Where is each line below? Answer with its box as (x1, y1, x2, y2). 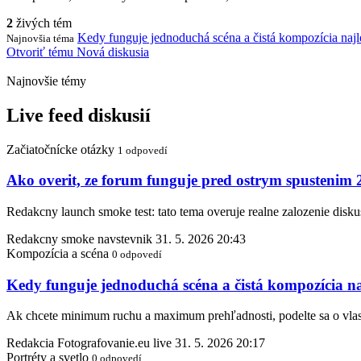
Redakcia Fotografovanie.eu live (6, 336, 172, 351)
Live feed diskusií (6, 104, 151, 126)
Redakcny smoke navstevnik (6, 232, 152, 246)
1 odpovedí (118, 143, 168, 156)
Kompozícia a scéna (6, 247, 109, 260)
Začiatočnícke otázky (6, 142, 114, 156)
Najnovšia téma (6, 31, 74, 44)
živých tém (16, 15, 72, 30)
